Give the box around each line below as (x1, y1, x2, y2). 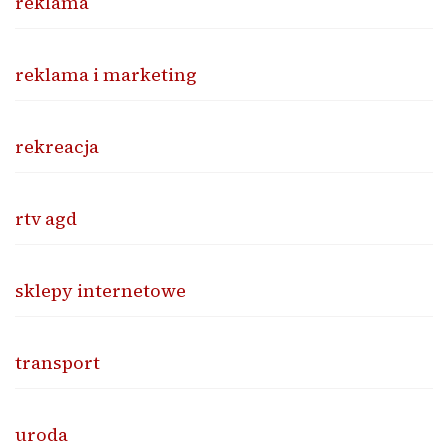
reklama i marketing (15, 62, 197, 88)
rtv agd (15, 206, 77, 232)
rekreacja (15, 134, 99, 160)
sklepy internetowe (15, 278, 186, 304)
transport (15, 350, 100, 376)
